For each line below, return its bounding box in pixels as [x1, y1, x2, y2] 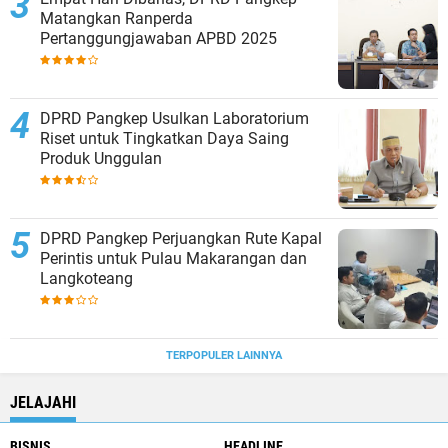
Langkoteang [40, 268, 133, 288]
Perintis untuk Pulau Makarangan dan [40, 248, 307, 268]
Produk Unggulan [40, 148, 162, 168]
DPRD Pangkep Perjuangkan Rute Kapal [40, 228, 322, 248]
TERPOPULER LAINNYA [166, 348, 282, 362]
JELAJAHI [10, 392, 76, 412]
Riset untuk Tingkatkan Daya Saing [40, 128, 289, 148]
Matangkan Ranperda [40, 8, 193, 28]
